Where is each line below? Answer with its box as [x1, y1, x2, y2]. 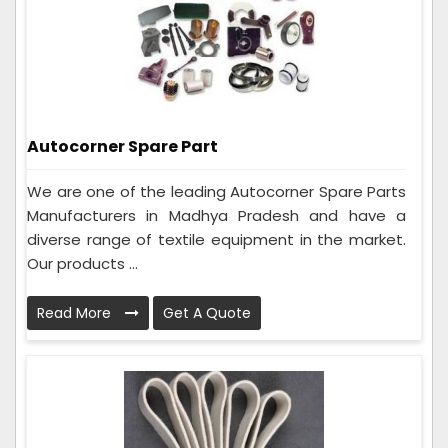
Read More [37, 303, 115, 324]
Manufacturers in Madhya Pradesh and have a [27, 205, 406, 227]
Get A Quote [163, 303, 251, 324]
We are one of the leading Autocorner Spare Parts [27, 181, 406, 203]
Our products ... [27, 253, 138, 275]
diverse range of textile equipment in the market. [27, 229, 406, 251]
